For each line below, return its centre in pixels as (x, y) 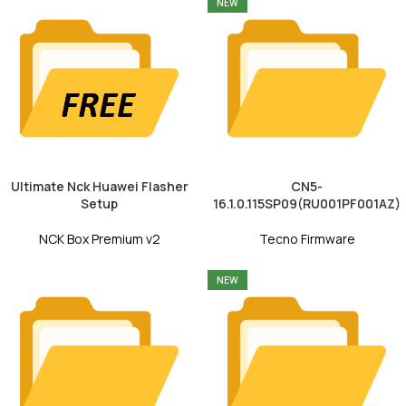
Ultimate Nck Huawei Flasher (99, 187)
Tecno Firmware (307, 239)
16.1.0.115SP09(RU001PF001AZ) (307, 204)
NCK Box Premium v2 (99, 239)
